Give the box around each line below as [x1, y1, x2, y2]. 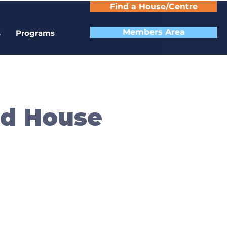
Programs [15, 28, 55, 38]
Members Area [122, 27, 185, 37]
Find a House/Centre [109, 2, 198, 11]
